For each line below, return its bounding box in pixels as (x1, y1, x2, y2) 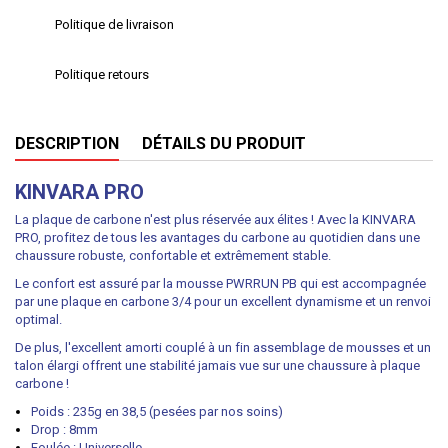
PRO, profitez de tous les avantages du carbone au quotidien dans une (15, 230, 420, 245)
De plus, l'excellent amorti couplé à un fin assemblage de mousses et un (15, 340, 431, 355)
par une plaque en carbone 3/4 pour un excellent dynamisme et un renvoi (15, 294, 431, 309)
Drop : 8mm (31, 422, 98, 437)
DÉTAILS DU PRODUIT (142, 134, 306, 153)
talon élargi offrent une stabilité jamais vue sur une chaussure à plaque (15, 358, 420, 373)
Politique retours (55, 67, 149, 82)
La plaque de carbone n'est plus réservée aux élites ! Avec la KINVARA (15, 212, 416, 227)
